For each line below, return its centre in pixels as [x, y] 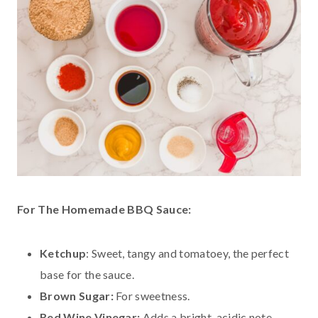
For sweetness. [152, 295]
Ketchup [63, 253]
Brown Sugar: [77, 295]
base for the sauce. [87, 274]
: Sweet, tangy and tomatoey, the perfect [188, 253]
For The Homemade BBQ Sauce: [104, 209]
